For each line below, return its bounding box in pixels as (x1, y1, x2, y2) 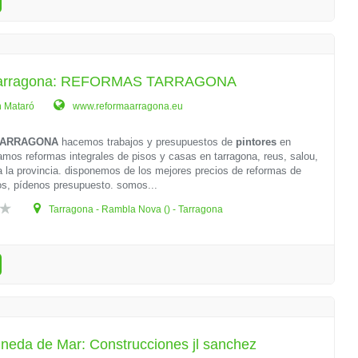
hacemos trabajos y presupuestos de (58, 136, 237, 148)
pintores (236, 136, 277, 148)
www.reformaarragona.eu (70, 101, 184, 112)
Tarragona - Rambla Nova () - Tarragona (46, 204, 224, 215)
